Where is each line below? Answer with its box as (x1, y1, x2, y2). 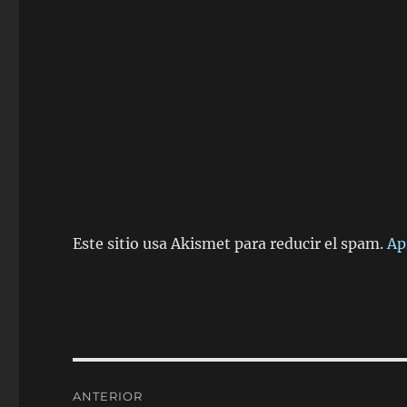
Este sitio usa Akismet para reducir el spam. (73, 234, 388, 253)
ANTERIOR (73, 389, 144, 403)
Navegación (72, 366, 208, 392)
